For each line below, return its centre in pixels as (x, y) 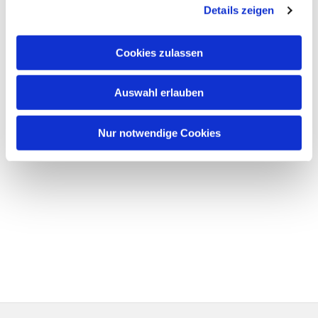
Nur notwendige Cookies (159, 133)
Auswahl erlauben (159, 92)
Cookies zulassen (159, 53)
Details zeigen (239, 10)
